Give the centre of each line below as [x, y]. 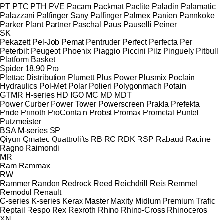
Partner [58, 24]
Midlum [148, 201]
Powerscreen [121, 104]
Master [97, 201]
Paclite [138, 6]
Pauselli [137, 24]
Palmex [137, 15]
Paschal [87, 24]
